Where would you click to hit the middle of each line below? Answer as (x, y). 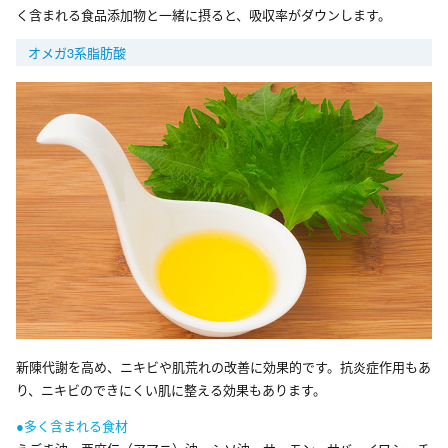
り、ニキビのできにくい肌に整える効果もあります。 (171, 389)
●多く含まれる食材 (72, 425)
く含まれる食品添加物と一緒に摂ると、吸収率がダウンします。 (203, 14)
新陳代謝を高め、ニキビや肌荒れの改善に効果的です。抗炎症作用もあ (223, 366)
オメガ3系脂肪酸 (77, 52)
